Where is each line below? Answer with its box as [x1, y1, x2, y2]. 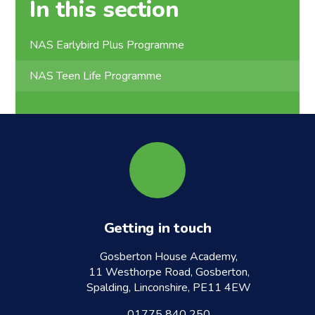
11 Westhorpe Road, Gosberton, [88, 264, 250, 280]
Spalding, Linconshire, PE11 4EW [86, 279, 251, 295]
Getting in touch [103, 218, 212, 238]
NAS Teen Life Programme [30, 67, 162, 84]
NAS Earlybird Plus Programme [30, 37, 185, 53]
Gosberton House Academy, [100, 248, 238, 264]
